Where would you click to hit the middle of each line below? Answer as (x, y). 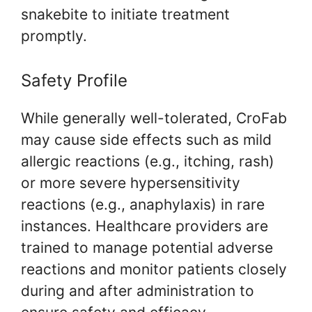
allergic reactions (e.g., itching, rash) (148, 162)
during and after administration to (138, 291)
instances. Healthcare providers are (145, 226)
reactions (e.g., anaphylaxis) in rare (143, 205)
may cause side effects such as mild (146, 140)
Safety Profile (74, 81)
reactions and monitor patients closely (154, 270)
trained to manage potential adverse (147, 248)
